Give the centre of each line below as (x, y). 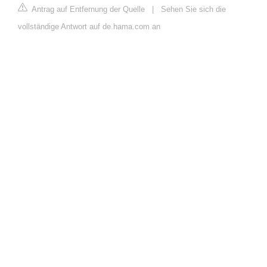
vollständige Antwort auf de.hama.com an (89, 27)
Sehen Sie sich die (193, 10)
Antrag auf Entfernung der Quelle (87, 10)
